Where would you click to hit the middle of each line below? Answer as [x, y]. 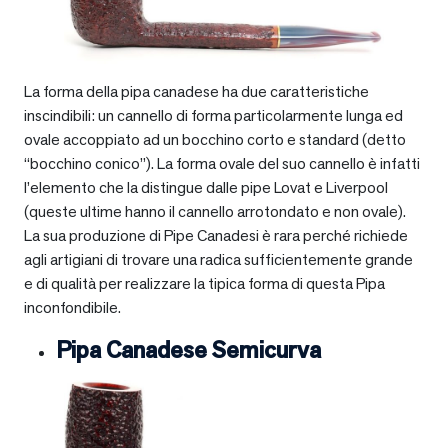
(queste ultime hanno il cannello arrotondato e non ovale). [215, 211]
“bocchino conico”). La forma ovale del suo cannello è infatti [222, 163]
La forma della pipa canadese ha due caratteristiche [196, 91]
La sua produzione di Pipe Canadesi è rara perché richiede [216, 235]
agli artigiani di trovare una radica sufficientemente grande [218, 259]
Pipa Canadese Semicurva [188, 349]
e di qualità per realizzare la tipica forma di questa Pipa [204, 283]
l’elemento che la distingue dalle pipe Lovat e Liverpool [206, 187]
